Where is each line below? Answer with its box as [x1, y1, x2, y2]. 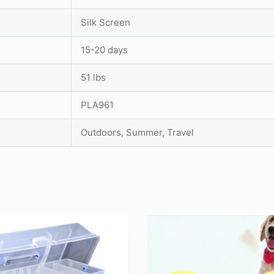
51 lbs [81, 71, 106, 83]
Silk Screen [81, 16, 131, 28]
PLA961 [81, 98, 114, 111]
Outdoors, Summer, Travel [81, 126, 194, 138]
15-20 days [81, 43, 128, 56]
